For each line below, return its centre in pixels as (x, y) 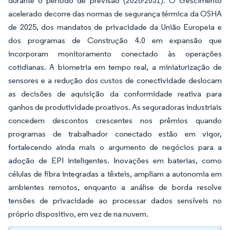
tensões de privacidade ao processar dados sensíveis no (115, 200)
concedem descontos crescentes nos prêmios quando (115, 120)
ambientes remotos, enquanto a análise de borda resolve (115, 187)
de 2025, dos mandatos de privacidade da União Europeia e (115, 27)
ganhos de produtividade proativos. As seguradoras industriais (115, 107)
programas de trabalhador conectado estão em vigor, (115, 134)
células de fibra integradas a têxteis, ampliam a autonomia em (115, 174)
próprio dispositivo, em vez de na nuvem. (78, 214)
